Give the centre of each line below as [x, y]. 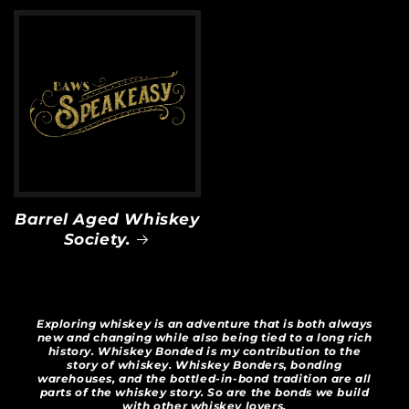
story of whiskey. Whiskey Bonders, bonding [204, 365]
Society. [97, 239]
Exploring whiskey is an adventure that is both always [204, 324]
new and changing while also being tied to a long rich [204, 337]
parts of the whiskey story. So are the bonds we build [204, 392]
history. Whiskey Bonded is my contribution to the [204, 351]
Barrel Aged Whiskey [107, 219]
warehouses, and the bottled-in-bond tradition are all [204, 378]
